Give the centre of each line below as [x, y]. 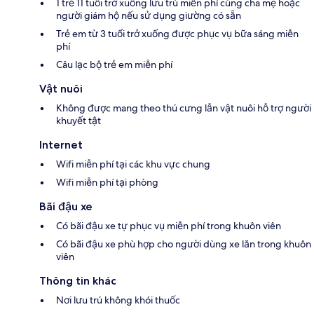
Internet [61, 144]
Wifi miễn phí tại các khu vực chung [133, 164]
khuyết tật [78, 120]
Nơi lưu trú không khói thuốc [118, 300]
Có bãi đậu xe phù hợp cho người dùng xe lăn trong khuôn [184, 244]
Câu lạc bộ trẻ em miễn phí [114, 64]
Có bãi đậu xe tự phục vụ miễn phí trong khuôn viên [169, 225]
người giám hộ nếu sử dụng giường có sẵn [149, 15]
